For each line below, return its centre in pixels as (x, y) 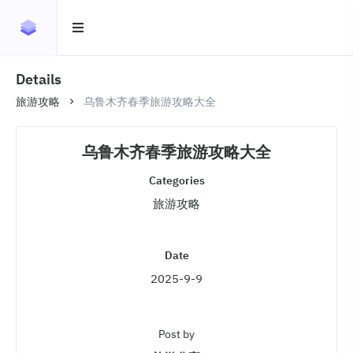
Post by (176, 334)
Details (39, 79)
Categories (176, 180)
